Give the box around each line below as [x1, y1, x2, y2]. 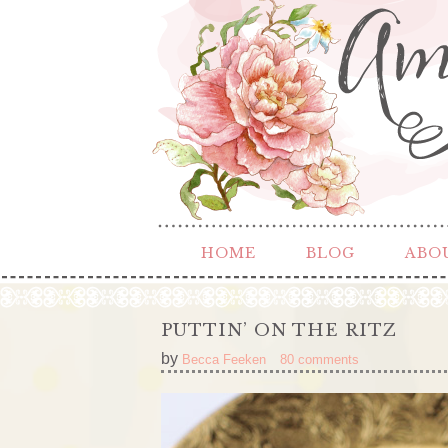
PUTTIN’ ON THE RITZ [161, 320, 397, 341]
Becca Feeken [182, 352, 266, 367]
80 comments [280, 352, 360, 367]
